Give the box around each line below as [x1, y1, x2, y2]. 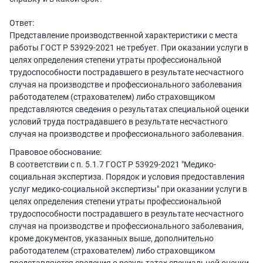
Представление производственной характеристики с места [9, 31, 238, 41]
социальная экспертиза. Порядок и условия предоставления [9, 172, 245, 182]
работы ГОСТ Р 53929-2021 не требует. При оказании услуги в [9, 43, 248, 53]
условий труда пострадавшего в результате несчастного [9, 117, 228, 127]
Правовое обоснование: [9, 147, 102, 157]
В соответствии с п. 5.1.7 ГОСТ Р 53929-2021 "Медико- [9, 160, 216, 170]
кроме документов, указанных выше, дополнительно [9, 234, 214, 244]
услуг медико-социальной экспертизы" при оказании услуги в [9, 184, 247, 194]
